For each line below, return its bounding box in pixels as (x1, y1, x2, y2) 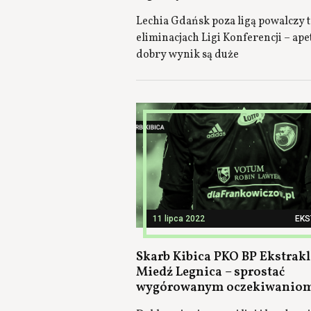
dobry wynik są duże (136, 47, 239, 62)
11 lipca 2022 (153, 214, 205, 224)
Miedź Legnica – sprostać (136, 264, 285, 281)
